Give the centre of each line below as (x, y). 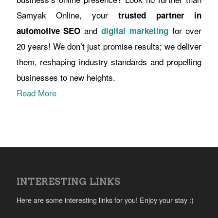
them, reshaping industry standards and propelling (109, 61)
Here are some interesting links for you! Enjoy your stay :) (105, 200)
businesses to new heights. (66, 77)
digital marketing (135, 30)
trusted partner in (160, 15)
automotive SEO (48, 30)
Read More (36, 92)
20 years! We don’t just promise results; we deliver (109, 46)
